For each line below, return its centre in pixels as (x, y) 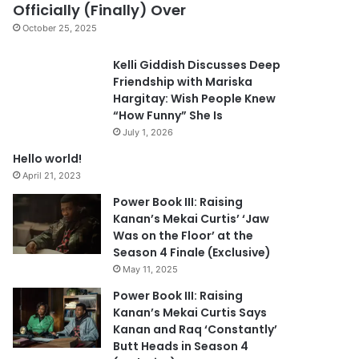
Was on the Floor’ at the (184, 235)
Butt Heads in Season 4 (181, 346)
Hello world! (48, 158)
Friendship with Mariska (183, 81)
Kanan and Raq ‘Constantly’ (196, 329)
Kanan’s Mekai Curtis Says (190, 312)
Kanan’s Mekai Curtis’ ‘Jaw (192, 218)
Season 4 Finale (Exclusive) (192, 252)
